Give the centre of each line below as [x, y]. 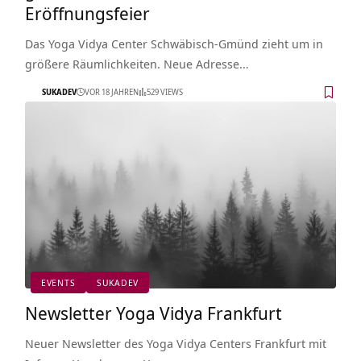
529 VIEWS [164, 92]
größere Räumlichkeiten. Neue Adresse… [137, 63]
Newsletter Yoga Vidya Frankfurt [153, 312]
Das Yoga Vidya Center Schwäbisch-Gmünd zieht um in [174, 43]
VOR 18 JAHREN [111, 92]
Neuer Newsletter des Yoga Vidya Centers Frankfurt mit [175, 343]
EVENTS [58, 282]
